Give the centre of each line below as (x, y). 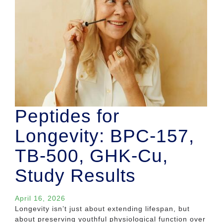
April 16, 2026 (40, 198)
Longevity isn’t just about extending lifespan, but (102, 208)
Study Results (75, 175)
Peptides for (67, 116)
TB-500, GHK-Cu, (91, 156)
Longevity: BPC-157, (105, 136)
